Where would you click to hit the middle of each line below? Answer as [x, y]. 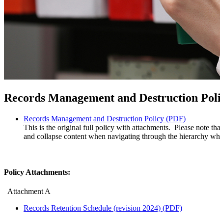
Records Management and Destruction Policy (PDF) [105, 118]
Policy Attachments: [37, 172]
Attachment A [27, 192]
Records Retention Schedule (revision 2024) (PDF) [103, 208]
